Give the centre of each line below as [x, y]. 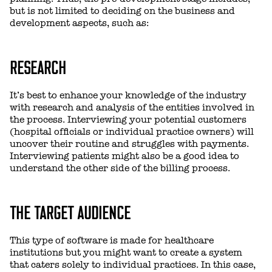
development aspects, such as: [79, 23]
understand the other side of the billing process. [120, 168]
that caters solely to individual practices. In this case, [133, 265]
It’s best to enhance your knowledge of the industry [128, 96]
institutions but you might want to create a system [126, 253]
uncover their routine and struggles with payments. [129, 144]
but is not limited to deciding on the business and [122, 11]
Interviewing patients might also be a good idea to [124, 156]
